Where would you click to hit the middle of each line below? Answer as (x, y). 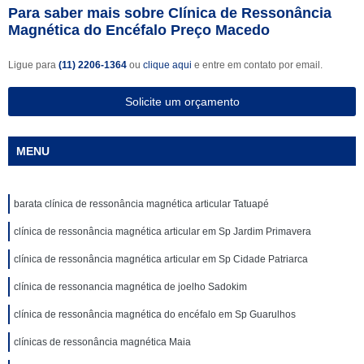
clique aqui (167, 65)
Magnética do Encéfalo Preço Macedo (139, 30)
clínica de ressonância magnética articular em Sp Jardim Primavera (162, 232)
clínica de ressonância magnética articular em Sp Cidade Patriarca (161, 259)
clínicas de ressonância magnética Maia (102, 342)
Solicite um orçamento (182, 102)
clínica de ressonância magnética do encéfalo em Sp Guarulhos (155, 314)
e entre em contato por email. (257, 65)
